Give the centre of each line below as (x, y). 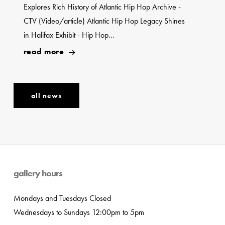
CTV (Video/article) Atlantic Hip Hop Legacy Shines (104, 21)
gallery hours (38, 173)
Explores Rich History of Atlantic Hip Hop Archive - (102, 7)
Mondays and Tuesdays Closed (62, 198)
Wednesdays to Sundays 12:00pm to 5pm (79, 212)
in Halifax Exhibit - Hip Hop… (69, 35)
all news (46, 96)
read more (45, 52)
